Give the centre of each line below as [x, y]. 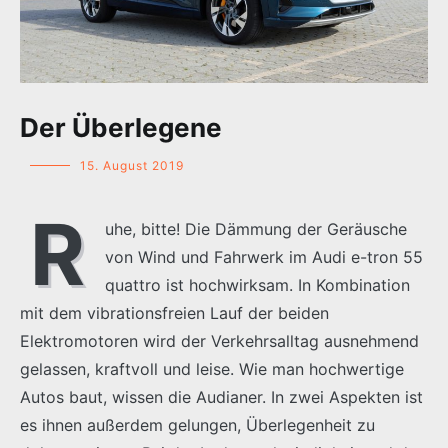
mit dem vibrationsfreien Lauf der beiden [174, 313]
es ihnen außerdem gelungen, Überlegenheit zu [197, 425]
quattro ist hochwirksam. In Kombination [257, 285]
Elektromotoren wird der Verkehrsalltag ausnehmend [219, 341]
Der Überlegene [121, 128]
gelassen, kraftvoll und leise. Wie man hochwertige [212, 369]
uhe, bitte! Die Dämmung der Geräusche [256, 229]
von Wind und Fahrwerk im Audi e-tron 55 [264, 257]
